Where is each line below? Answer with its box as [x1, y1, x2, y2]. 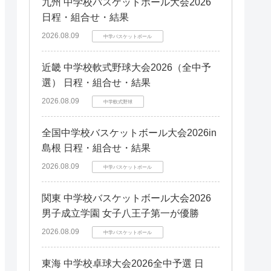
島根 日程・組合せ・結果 [42, 143, 151, 153]
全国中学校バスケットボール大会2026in [42, 128, 217, 138]
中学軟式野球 [103, 99, 132, 105]
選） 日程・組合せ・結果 [42, 77, 151, 88]
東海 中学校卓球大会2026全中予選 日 [42, 258, 204, 269]
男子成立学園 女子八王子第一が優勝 [42, 208, 199, 218]
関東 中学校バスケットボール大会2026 [42, 193, 211, 203]
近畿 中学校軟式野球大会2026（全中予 [42, 62, 211, 73]
